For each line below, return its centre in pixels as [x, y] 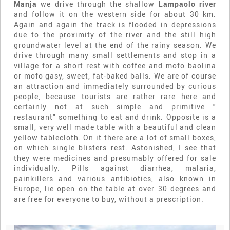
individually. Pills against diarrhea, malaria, [115, 168]
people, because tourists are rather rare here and [115, 97]
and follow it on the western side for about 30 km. [115, 14]
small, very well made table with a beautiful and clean [115, 127]
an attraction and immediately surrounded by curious [115, 86]
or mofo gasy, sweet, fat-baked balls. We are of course [115, 76]
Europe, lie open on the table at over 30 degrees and [115, 189]
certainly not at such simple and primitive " [115, 107]
